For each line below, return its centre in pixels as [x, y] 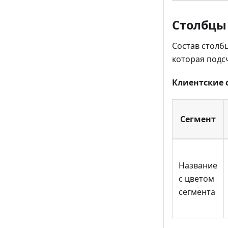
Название [198, 165]
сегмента [197, 192]
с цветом [196, 178]
